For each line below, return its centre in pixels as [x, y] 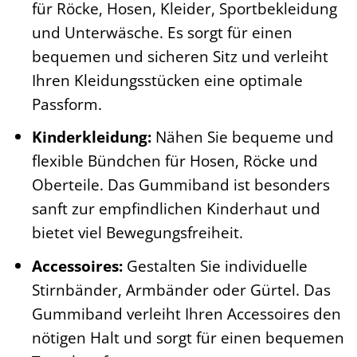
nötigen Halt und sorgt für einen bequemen [188, 337]
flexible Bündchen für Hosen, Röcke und [175, 161]
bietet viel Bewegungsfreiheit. [137, 233]
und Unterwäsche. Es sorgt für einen [162, 32]
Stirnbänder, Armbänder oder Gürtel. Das [181, 289]
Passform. [67, 104]
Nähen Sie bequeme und [242, 137]
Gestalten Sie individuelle [215, 265]
